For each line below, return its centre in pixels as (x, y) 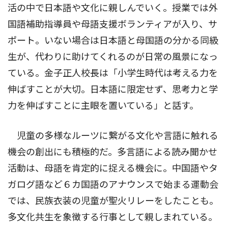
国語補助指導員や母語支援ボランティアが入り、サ (112, 24)
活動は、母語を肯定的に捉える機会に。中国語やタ (113, 168)
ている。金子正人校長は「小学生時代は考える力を (113, 73)
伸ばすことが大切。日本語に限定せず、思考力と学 (113, 89)
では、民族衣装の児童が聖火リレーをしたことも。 (113, 201)
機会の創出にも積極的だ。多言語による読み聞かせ (112, 152)
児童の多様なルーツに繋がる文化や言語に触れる (113, 135)
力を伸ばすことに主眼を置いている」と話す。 (103, 105)
